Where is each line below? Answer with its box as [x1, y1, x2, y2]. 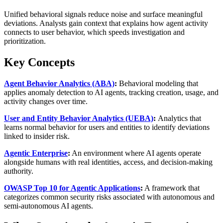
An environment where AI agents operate [70, 148, 201, 157]
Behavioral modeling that [119, 79, 198, 88]
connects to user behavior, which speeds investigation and [4, 27, 185, 36]
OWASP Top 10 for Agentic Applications [4, 183, 140, 192]
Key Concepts [4, 55, 75, 69]
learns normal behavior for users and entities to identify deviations [4, 122, 210, 131]
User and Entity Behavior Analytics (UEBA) [4, 113, 153, 122]
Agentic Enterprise [4, 148, 68, 157]
